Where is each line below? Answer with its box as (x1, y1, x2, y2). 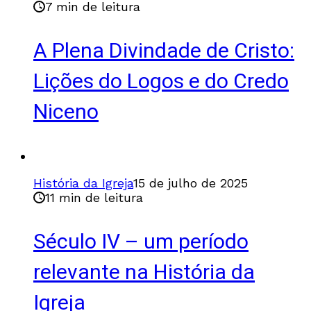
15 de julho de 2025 (133, 175, 248, 190)
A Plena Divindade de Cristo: (33, 35, 294, 67)
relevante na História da (33, 257, 255, 288)
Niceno (33, 96, 99, 128)
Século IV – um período (33, 226, 249, 258)
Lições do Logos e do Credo (33, 66, 289, 97)
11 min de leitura (45, 190, 143, 205)
